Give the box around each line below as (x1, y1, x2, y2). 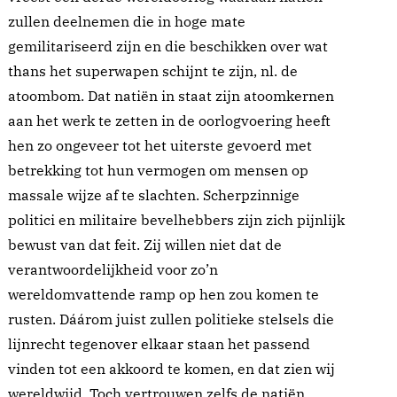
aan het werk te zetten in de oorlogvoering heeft (8, 112, 331, 130)
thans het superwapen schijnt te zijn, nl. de (8, 62, 298, 81)
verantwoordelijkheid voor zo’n (8, 261, 218, 279)
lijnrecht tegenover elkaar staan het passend (8, 335, 310, 354)
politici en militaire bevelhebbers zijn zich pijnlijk (8, 211, 345, 230)
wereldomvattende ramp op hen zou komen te (8, 285, 319, 304)
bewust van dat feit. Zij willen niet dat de (8, 236, 282, 254)
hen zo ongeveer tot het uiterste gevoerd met (8, 136, 312, 155)
